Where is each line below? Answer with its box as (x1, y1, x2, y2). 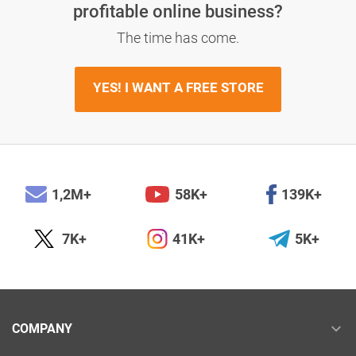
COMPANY (12, 321, 72, 337)
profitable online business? (73, 2, 283, 22)
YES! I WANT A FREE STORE (92, 79, 264, 96)
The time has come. (117, 29, 239, 47)
